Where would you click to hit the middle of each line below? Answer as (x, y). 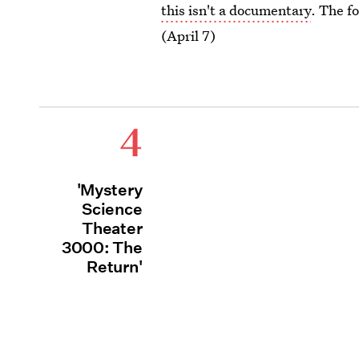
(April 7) (189, 36)
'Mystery (109, 190)
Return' (115, 267)
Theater (112, 229)
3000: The (102, 248)
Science (112, 210)
